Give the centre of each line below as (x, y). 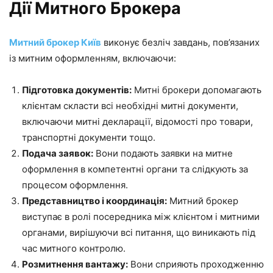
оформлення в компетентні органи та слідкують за (135, 169)
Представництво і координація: (94, 201)
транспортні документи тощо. (89, 137)
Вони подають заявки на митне (163, 153)
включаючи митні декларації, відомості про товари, (137, 122)
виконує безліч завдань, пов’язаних (180, 42)
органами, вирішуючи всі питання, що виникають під (139, 232)
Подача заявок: (58, 153)
